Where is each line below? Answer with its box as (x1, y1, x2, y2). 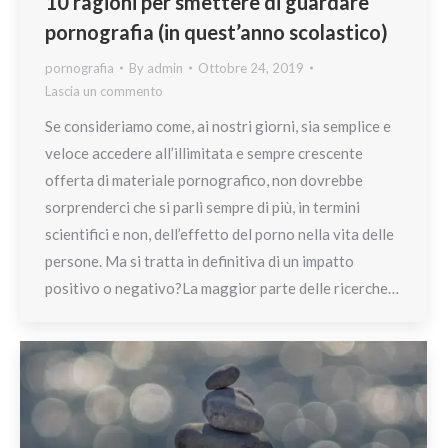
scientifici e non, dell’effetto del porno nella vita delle (45, 224, 394, 243)
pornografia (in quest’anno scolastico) (45, 19, 388, 44)
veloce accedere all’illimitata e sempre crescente (45, 143, 363, 162)
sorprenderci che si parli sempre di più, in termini (45, 197, 360, 216)
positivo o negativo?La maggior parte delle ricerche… (45, 278, 399, 297)
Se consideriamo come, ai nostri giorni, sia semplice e (45, 116, 391, 135)
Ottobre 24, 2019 (198, 59, 304, 76)
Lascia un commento (45, 82, 163, 99)
